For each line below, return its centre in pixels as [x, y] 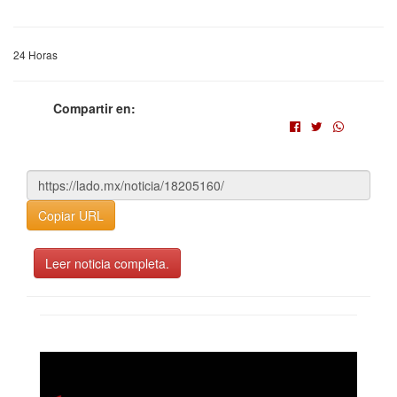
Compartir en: [94, 108]
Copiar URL [71, 215]
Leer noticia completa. [107, 263]
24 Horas [35, 54]
